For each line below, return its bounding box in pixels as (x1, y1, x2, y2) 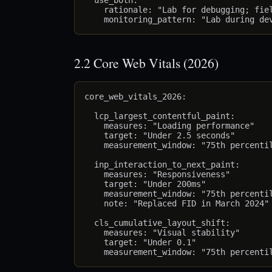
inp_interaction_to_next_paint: (84, 160, 240, 170)
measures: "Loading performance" (84, 121, 254, 131)
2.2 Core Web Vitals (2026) (74, 54, 219, 72)
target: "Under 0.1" (84, 237, 196, 248)
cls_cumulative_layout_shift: (84, 218, 230, 228)
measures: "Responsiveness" (84, 169, 230, 180)
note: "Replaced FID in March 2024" (84, 199, 269, 209)
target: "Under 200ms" (84, 179, 206, 189)
